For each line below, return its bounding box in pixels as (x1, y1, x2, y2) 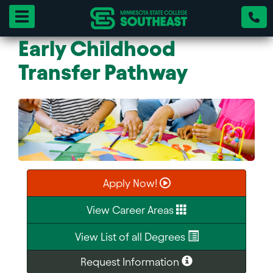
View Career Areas (86, 204, 176, 216)
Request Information (80, 255, 182, 268)
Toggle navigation (21, 11, 89, 20)
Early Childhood (18, 37, 175, 60)
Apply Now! (102, 177, 160, 189)
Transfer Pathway (18, 60, 188, 84)
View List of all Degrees (74, 230, 188, 243)
